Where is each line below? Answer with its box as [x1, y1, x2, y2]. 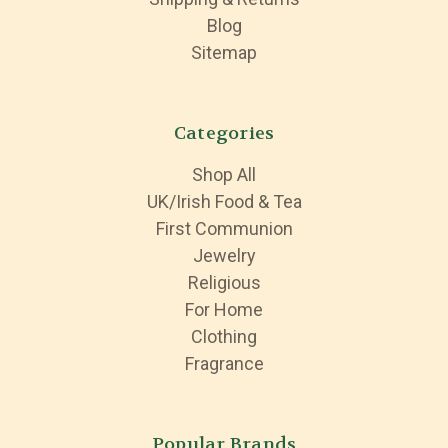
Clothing [191, 326, 257, 348]
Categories [173, 122, 275, 146]
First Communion [155, 218, 293, 240]
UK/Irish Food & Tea [146, 191, 302, 213]
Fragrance [184, 353, 264, 375]
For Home [185, 299, 263, 321]
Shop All [192, 164, 256, 186]
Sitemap [191, 42, 257, 64]
